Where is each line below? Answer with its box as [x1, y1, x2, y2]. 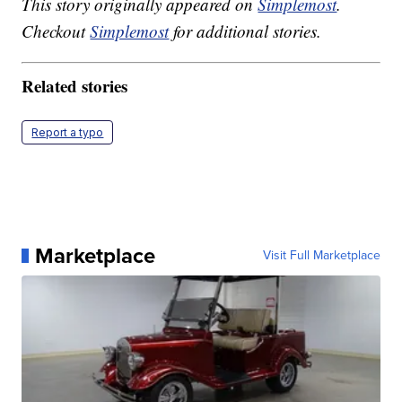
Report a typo [31, 125, 104, 139]
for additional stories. [169, 20, 322, 43]
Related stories [22, 73, 128, 98]
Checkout [22, 20, 91, 43]
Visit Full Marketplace [262, 245, 380, 265]
